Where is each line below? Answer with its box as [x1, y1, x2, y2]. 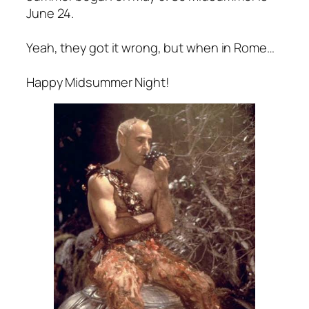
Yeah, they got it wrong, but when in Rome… [26, 39, 275, 57]
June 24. [26, 4, 74, 22]
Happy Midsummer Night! [26, 73, 169, 91]
